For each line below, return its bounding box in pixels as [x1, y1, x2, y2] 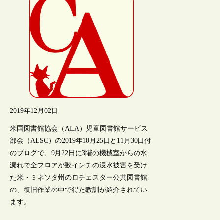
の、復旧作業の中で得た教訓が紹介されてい [10, 186, 148, 193]
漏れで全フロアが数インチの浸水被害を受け [10, 161, 148, 169]
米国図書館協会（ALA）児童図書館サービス [10, 124, 148, 132]
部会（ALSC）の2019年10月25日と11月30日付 [10, 137, 152, 144]
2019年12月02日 [10, 107, 58, 114]
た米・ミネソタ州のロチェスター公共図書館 [10, 173, 148, 181]
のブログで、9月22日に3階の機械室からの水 [10, 149, 148, 157]
